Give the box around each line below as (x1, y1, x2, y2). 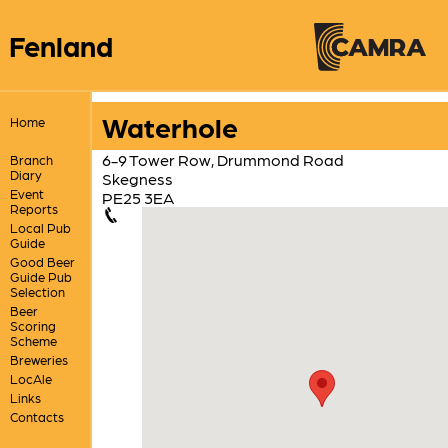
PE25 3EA (101, 187, 174, 207)
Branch (9, 151, 53, 167)
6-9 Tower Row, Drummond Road (101, 149, 344, 169)
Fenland (8, 27, 113, 62)
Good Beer (9, 253, 75, 269)
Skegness (101, 168, 173, 188)
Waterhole (101, 108, 238, 143)
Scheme (9, 332, 57, 348)
